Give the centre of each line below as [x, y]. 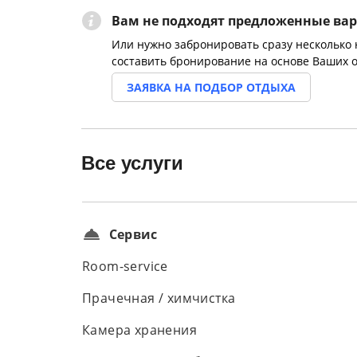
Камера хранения [139, 330]
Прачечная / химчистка [159, 298]
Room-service [125, 266]
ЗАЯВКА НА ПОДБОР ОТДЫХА [211, 87]
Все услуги [132, 163]
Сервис [133, 234]
